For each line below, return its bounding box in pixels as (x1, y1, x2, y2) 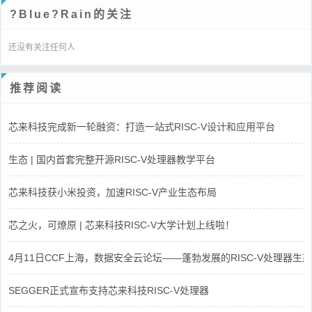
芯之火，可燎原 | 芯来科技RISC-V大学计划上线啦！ (8, 219, 235, 231)
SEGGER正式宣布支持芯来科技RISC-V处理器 (8, 284, 209, 296)
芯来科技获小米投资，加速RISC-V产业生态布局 (8, 186, 217, 198)
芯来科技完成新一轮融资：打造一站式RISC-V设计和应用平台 (8, 120, 275, 132)
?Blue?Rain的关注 (10, 8, 133, 20)
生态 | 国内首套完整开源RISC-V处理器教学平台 (8, 153, 215, 165)
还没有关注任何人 (8, 42, 75, 52)
